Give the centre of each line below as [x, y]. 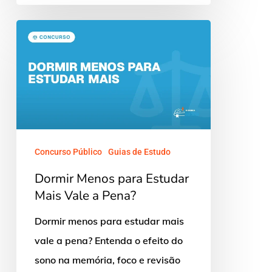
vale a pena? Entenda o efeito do [108, 241]
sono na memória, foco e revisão [107, 260]
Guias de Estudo [139, 152]
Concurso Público [68, 152]
